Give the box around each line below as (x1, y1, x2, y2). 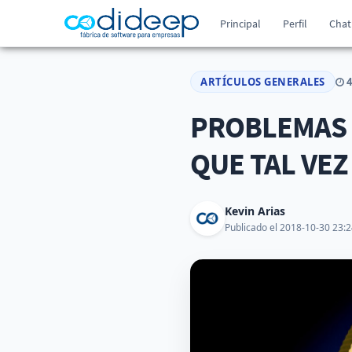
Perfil (283, 16, 308, 31)
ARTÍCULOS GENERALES (200, 75, 325, 89)
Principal (220, 16, 262, 31)
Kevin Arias (225, 203, 285, 218)
